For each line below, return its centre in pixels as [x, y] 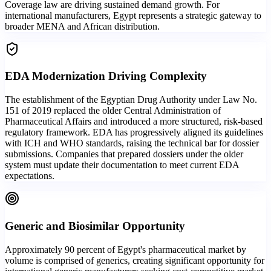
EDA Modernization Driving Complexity [106, 76]
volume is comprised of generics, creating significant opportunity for [135, 260]
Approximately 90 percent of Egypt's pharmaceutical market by [126, 249]
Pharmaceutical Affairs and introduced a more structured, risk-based [134, 122]
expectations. [30, 176]
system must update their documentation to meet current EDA [122, 165]
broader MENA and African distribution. [82, 26]
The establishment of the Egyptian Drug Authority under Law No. [131, 100]
